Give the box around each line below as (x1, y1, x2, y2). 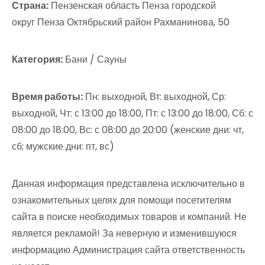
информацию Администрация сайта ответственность (12, 243, 245, 257)
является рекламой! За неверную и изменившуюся (12, 227, 237, 240)
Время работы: (12, 90, 83, 104)
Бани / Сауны (63, 53, 127, 66)
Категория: (12, 53, 63, 66)
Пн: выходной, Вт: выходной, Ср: (83, 90, 226, 104)
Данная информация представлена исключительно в (12, 177, 245, 190)
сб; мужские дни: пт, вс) (12, 140, 114, 153)
